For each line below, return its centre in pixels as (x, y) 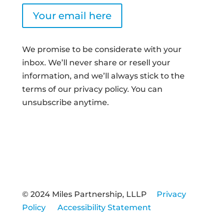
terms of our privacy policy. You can (92, 89)
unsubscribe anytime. (65, 102)
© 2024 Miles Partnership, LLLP (89, 194)
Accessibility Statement (104, 207)
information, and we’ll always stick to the (103, 76)
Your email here (72, 15)
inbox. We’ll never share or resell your (96, 62)
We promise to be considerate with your (102, 49)
